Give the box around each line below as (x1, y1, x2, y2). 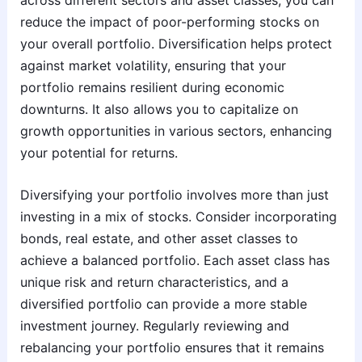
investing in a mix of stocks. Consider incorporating (19, 208, 337, 225)
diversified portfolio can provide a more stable (19, 296, 307, 313)
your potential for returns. (19, 144, 178, 161)
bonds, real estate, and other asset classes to (19, 230, 298, 247)
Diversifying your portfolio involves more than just (19, 187, 329, 204)
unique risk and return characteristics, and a (19, 274, 288, 291)
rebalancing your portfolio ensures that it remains (19, 339, 324, 356)
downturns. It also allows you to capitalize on (19, 100, 298, 117)
